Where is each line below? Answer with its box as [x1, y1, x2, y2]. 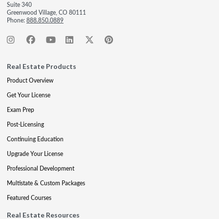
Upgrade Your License [7, 150, 63, 158]
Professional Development [7, 164, 74, 173]
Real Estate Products [7, 62, 76, 70]
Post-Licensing [7, 120, 44, 129]
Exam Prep [7, 106, 34, 114]
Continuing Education [7, 135, 64, 143]
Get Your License [7, 91, 50, 99]
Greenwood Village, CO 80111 [7, 8, 86, 17]
